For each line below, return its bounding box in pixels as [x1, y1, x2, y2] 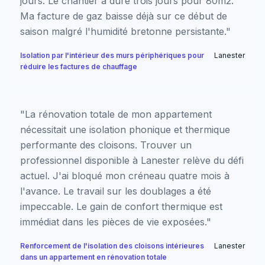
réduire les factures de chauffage [20, 62, 137, 71]
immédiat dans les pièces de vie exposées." [20, 215, 211, 228]
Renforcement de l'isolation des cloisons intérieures [20, 241, 204, 250]
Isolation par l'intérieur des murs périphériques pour [20, 50, 204, 60]
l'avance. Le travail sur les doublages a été [20, 185, 211, 197]
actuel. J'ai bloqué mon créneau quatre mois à [20, 169, 230, 182]
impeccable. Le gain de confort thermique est [20, 200, 222, 212]
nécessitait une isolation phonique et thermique [20, 123, 230, 135]
